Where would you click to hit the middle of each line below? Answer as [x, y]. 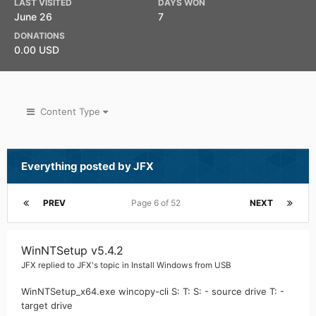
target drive [47, 305]
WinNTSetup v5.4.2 [72, 250]
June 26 [33, 17]
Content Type [69, 111]
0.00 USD [38, 50]
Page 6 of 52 [158, 203]
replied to [56, 265]
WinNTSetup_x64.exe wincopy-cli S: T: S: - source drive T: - [153, 291]
